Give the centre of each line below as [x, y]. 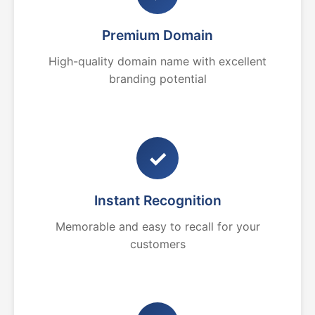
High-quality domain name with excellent [157, 61]
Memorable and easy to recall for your [157, 226]
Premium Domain [157, 35]
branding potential [157, 79]
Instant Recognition [157, 200]
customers [157, 244]
